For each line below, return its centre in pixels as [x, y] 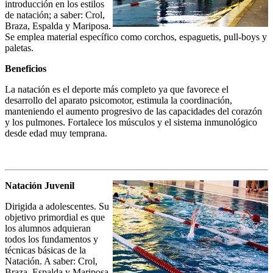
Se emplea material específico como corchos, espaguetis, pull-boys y [136, 37]
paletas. [19, 48]
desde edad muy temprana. [56, 133]
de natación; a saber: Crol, [55, 15]
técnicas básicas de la [45, 250]
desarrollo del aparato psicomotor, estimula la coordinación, [119, 101]
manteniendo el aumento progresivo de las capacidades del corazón [133, 112]
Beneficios [26, 69]
